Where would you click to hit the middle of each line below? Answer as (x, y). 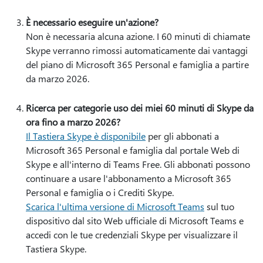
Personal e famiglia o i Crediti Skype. (100, 192)
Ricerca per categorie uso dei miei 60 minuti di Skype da (140, 108)
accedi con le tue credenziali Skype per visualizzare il (132, 235)
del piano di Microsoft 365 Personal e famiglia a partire (137, 64)
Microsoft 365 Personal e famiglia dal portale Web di (133, 150)
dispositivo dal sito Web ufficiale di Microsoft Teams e (135, 220)
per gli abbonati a (182, 136)
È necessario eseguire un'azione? (92, 22)
